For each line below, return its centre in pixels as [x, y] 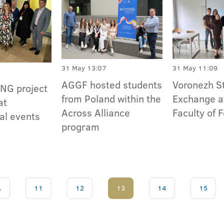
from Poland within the [111, 98]
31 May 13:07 [84, 68]
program [81, 126]
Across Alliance [96, 112]
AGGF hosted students [112, 84]
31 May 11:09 [195, 68]
